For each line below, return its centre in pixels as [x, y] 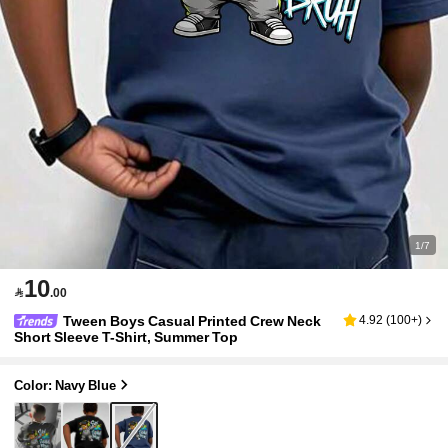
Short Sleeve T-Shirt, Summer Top [126, 337]
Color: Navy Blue [65, 385]
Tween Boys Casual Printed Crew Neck [192, 321]
